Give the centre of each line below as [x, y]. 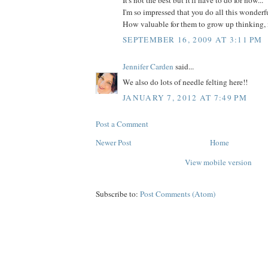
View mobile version [218, 162]
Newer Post [114, 142]
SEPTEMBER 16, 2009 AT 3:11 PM [193, 39]
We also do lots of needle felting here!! [185, 82]
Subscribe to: [118, 194]
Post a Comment [122, 124]
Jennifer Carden [148, 66]
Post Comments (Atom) [178, 194]
